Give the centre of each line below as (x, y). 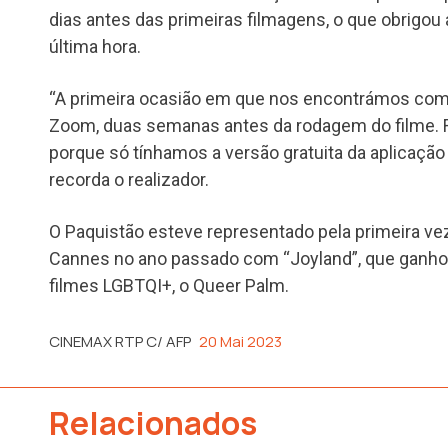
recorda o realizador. (129, 179)
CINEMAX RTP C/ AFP (120, 341)
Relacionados (153, 423)
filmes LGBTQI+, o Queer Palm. (169, 285)
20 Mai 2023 (240, 341)
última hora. (95, 46)
